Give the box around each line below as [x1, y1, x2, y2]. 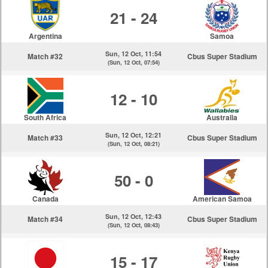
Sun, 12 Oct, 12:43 [105, 212, 162, 221]
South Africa [24, 112, 67, 123]
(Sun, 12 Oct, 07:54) [107, 58, 160, 66]
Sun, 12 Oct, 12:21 [105, 130, 162, 139]
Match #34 [28, 214, 63, 224]
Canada [32, 193, 59, 204]
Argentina [28, 31, 62, 41]
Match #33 [28, 132, 63, 143]
